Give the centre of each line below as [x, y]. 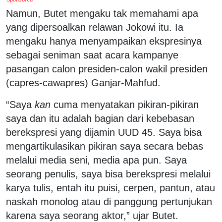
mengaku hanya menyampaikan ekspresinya [104, 41]
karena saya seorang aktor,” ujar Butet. [92, 215]
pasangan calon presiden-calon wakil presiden [107, 69]
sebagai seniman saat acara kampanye [92, 55]
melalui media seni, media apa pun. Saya [96, 160]
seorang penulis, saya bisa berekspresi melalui [108, 174]
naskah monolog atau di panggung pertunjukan [109, 201]
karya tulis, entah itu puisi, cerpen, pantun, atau [111, 188]
